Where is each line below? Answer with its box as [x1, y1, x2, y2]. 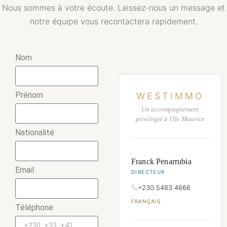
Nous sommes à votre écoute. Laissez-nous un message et [2, 2, 225, 13]
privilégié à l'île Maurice [136, 115, 205, 123]
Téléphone [15, 202, 53, 212]
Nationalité [15, 127, 54, 137]
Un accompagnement [141, 105, 199, 113]
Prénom [15, 90, 43, 100]
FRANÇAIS [131, 198, 161, 204]
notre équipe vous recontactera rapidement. [29, 16, 198, 26]
